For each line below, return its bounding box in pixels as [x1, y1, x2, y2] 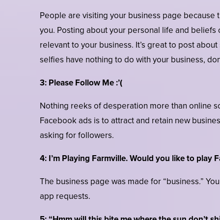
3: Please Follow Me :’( [39, 77, 122, 89]
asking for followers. [39, 129, 114, 142]
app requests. [39, 190, 90, 203]
